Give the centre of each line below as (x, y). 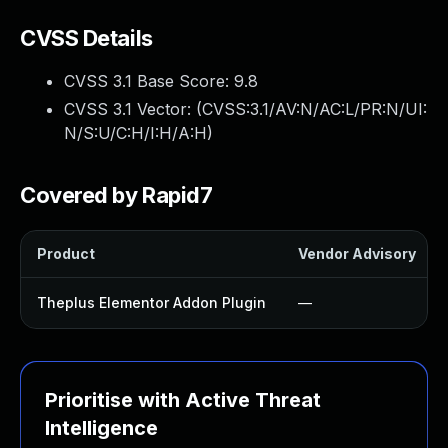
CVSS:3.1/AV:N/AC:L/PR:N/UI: (314, 109)
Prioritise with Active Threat (183, 400)
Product (66, 253)
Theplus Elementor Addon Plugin (151, 302)
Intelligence (101, 428)
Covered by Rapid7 (116, 195)
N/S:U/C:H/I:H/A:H (135, 133)
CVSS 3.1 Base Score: (149, 81)
